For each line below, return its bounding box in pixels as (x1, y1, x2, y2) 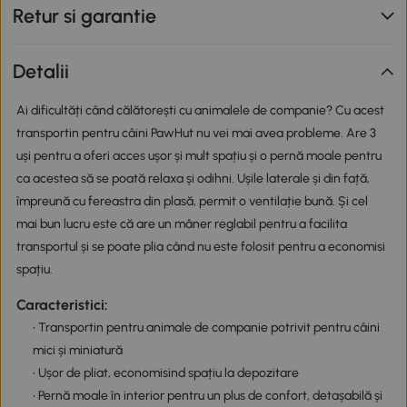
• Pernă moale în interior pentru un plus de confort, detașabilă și (32, 388, 382, 404)
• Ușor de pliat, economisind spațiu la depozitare (32, 365, 299, 382)
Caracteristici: (15, 296, 108, 314)
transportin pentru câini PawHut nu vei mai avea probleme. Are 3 (15, 125, 376, 142)
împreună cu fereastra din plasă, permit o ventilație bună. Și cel (15, 194, 368, 210)
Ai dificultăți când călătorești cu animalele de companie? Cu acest (15, 103, 384, 119)
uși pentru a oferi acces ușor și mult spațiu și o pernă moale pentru (15, 148, 382, 164)
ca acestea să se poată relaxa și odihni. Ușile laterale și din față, (15, 171, 370, 187)
